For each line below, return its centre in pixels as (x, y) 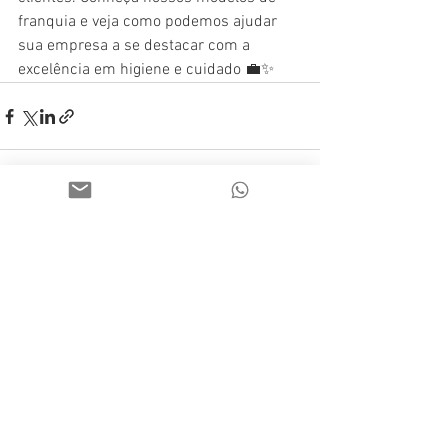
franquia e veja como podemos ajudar (149, 22)
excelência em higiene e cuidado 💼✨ (146, 70)
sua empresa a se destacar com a (136, 46)
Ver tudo (295, 229)
